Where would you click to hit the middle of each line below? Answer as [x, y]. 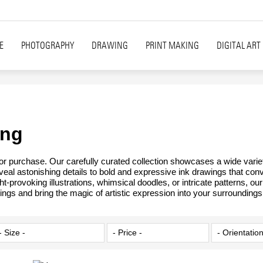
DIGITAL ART [239, 45]
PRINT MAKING [172, 45]
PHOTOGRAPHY [48, 45]
